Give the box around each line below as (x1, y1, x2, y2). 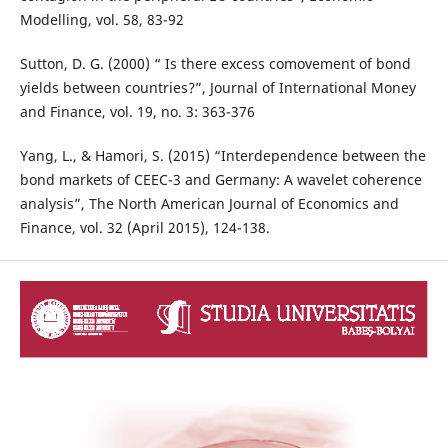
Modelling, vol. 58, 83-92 (19, 10, 184, 30)
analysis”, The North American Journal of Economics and (19, 194, 399, 214)
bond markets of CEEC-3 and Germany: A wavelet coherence (19, 170, 422, 190)
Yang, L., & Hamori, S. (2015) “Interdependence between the (19, 146, 426, 166)
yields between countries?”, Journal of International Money (19, 78, 416, 98)
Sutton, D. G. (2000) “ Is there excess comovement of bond (19, 54, 411, 74)
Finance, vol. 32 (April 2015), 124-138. (19, 218, 270, 238)
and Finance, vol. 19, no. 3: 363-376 (19, 102, 255, 122)
